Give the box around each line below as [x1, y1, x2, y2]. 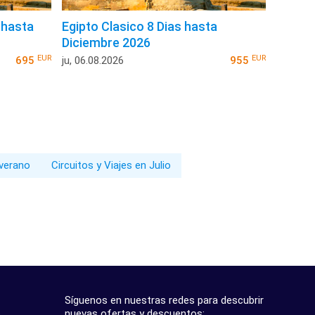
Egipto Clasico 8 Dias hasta [62, 19, 218, 34]
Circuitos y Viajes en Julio [51, 159, 171, 172]
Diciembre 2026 [62, 35, 151, 51]
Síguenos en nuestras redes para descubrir [65, 294, 264, 307]
